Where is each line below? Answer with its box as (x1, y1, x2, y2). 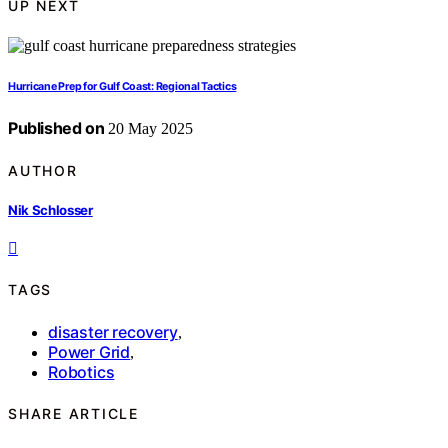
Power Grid (48, 341, 130, 362)
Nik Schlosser (8, 201, 93, 218)
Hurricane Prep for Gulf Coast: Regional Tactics (8, 80, 237, 94)
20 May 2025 (104, 120, 194, 138)
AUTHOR (8, 161, 78, 179)
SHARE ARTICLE (8, 405, 139, 423)
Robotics (48, 361, 115, 382)
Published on (8, 118, 105, 139)
